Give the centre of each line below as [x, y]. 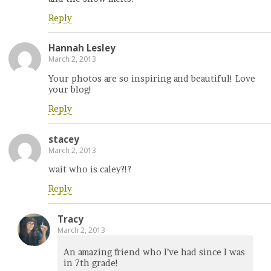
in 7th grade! [91, 263]
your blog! [70, 89]
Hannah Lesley [82, 48]
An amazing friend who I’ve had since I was [154, 253]
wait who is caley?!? [90, 169]
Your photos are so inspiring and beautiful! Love [152, 78]
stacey [64, 139]
